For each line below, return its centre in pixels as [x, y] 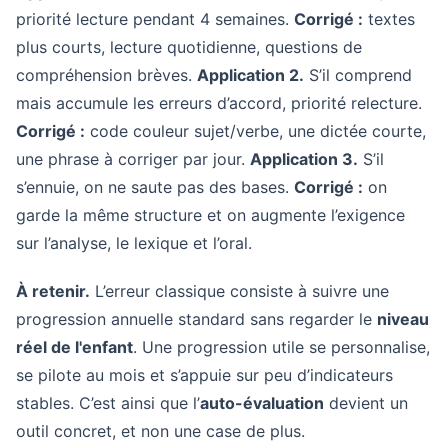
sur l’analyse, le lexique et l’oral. [134, 243]
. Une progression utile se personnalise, [281, 347]
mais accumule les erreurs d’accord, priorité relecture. [219, 103]
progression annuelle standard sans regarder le [196, 319]
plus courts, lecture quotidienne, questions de [189, 47]
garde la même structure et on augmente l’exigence [210, 215]
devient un [366, 403]
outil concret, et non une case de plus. [160, 431]
